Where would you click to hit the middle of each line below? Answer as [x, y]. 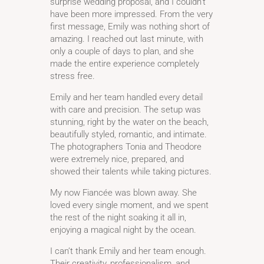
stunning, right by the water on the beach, [129, 122]
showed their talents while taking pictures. [131, 172]
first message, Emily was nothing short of [130, 27]
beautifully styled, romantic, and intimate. [128, 135]
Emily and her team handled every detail [126, 98]
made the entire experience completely [124, 64]
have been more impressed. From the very [131, 14]
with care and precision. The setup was [125, 110]
